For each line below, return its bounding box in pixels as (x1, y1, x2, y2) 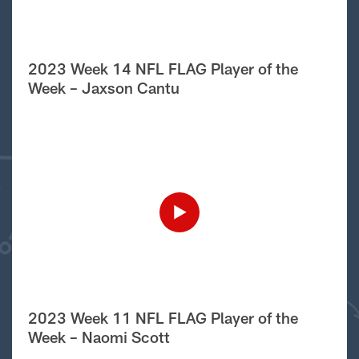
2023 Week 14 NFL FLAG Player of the (27, 58, 298, 78)
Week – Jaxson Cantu (27, 78, 179, 97)
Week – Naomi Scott (27, 327, 170, 346)
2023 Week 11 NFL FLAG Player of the (27, 308, 298, 327)
